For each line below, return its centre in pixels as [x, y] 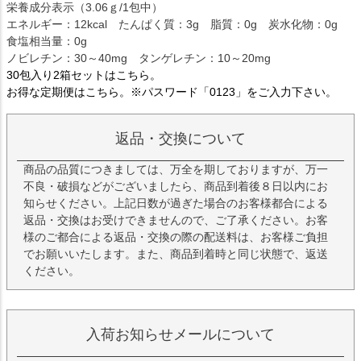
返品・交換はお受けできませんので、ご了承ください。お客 [176, 220]
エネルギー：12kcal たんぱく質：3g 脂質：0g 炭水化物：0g [178, 25]
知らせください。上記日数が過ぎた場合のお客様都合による [176, 203]
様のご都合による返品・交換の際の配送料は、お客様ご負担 [176, 237]
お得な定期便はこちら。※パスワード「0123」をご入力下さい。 [172, 92]
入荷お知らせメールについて [180, 335]
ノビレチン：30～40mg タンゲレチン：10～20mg [139, 58]
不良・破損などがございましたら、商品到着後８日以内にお [176, 187]
